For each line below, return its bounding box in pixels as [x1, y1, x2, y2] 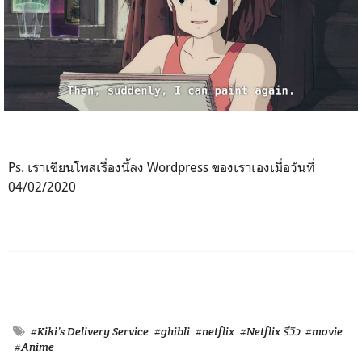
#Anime [15, 339, 54, 354]
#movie [305, 323, 343, 339]
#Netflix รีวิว [240, 323, 300, 339]
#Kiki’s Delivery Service [31, 323, 149, 339]
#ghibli [154, 323, 190, 339]
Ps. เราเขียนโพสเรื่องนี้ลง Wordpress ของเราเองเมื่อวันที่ [8, 158, 315, 175]
